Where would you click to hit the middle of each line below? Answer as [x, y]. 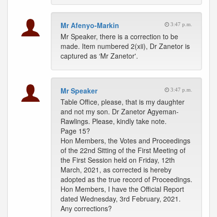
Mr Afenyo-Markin [90, 25]
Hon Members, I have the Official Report [122, 189]
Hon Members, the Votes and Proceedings [125, 140]
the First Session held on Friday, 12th [118, 160]
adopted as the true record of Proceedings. [126, 179]
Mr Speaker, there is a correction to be [119, 36]
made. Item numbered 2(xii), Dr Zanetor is [125, 46]
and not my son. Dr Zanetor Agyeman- [120, 111]
